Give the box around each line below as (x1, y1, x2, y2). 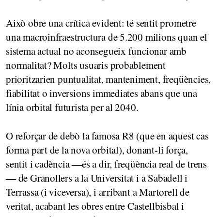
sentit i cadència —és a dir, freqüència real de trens (6, 156, 207, 170)
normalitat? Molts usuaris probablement (6, 58, 166, 72)
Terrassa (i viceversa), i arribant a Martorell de (6, 185, 189, 199)
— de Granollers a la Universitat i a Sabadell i (6, 170, 188, 185)
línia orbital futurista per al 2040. (6, 100, 139, 114)
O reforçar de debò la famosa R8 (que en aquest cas (6, 128, 209, 142)
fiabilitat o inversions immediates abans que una (6, 86, 197, 100)
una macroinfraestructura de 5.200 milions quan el (6, 30, 207, 44)
